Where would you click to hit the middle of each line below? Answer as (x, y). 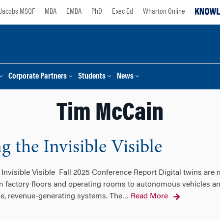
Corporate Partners (38, 77)
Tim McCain (110, 114)
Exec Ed (123, 12)
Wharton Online (164, 12)
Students (92, 77)
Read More (149, 196)
